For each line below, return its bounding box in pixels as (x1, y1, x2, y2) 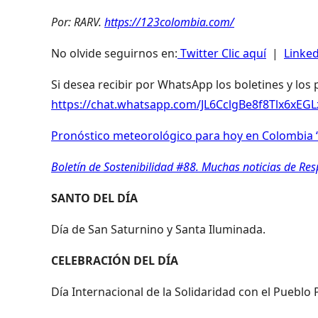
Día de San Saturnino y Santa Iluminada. (51, 221, 265, 237)
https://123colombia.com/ (104, 13, 234, 30)
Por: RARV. (51, 13, 102, 30)
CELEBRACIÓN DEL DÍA (51, 252, 178, 268)
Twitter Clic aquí (177, 45, 266, 61)
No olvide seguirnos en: (51, 45, 177, 61)
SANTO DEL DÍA (51, 190, 138, 206)
